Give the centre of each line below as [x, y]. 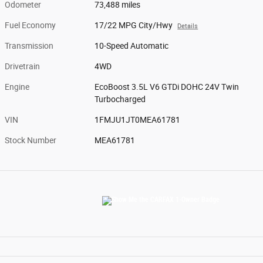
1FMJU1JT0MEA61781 [138, 119]
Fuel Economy [30, 25]
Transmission [29, 45]
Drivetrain [22, 66]
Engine [17, 87]
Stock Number [31, 140]
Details [188, 26]
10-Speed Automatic [132, 45]
